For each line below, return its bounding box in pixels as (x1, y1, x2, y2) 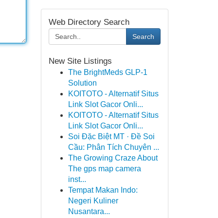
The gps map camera (68, 164, 141, 173)
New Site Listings (48, 56, 112, 66)
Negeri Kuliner (68, 197, 118, 205)
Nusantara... (68, 207, 110, 216)
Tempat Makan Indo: (68, 186, 138, 194)
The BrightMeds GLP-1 (68, 68, 147, 76)
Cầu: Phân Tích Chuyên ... (68, 143, 159, 151)
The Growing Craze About (68, 154, 158, 162)
